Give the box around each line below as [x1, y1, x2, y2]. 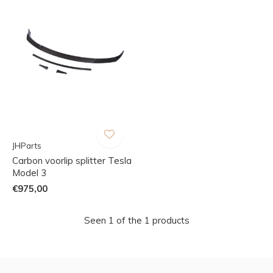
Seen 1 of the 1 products [83, 214, 190, 226]
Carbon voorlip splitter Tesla [12, 154, 132, 166]
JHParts [12, 140, 41, 151]
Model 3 [12, 166, 46, 179]
